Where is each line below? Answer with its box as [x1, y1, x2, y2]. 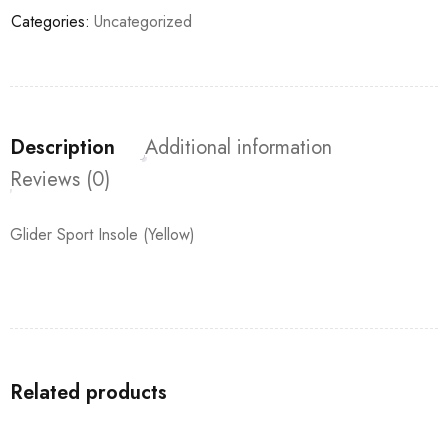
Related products [10, 378, 167, 407]
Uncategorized [94, 10, 192, 33]
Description [10, 133, 115, 162]
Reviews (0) [10, 165, 110, 194]
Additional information [145, 133, 332, 162]
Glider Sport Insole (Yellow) [10, 223, 195, 246]
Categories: [11, 10, 90, 33]
